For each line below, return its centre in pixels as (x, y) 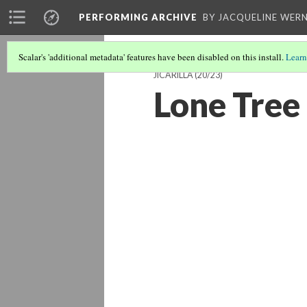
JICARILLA (173, 75)
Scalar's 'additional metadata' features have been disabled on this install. (152, 57)
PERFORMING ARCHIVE (138, 17)
